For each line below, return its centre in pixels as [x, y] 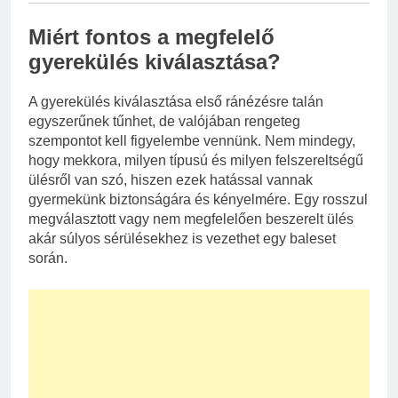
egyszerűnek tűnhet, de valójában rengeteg [164, 121]
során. [48, 258]
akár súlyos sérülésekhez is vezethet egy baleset [182, 238]
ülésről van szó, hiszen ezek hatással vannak [171, 179]
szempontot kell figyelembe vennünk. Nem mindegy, [192, 140]
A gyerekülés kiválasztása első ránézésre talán [176, 101]
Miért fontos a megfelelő [151, 36]
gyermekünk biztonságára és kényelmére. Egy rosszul [198, 199]
